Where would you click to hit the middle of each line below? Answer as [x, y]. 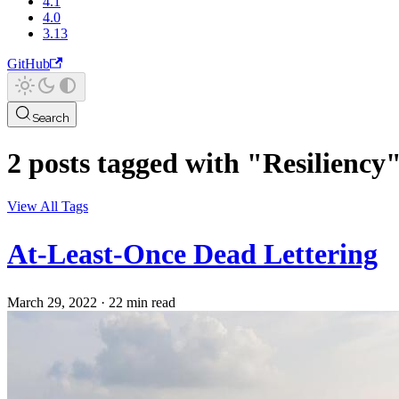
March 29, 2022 [52, 303]
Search [51, 118]
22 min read [142, 303]
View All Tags [48, 206]
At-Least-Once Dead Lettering [192, 254]
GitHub [28, 64]
